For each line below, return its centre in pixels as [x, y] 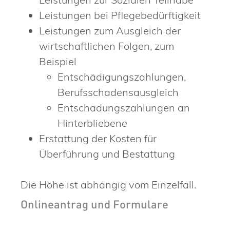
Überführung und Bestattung [107, 154]
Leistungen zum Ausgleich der [110, 30]
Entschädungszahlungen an [124, 107]
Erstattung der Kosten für [98, 138]
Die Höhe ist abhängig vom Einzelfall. [108, 184]
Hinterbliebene [92, 123]
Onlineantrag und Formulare [94, 206]
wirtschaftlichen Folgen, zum [107, 46]
